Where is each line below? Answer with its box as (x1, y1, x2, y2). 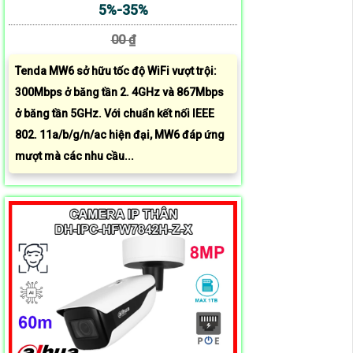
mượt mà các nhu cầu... (15, 150, 134, 163)
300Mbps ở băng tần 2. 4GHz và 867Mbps (15, 86, 224, 99)
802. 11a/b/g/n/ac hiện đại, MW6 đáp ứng (15, 128, 225, 142)
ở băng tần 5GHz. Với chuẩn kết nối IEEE (15, 107, 214, 121)
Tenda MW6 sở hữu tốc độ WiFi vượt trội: (15, 65, 217, 78)
